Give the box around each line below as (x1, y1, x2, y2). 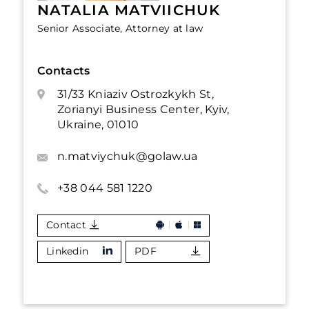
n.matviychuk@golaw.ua (57, 150, 198, 163)
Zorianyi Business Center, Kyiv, (57, 103, 230, 116)
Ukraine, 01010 (57, 118, 139, 131)
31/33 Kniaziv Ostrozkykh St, (57, 88, 214, 101)
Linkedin (46, 245, 89, 257)
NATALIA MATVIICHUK (37, 1, 221, 19)
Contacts (37, 64, 90, 77)
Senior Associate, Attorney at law (37, 22, 203, 34)
